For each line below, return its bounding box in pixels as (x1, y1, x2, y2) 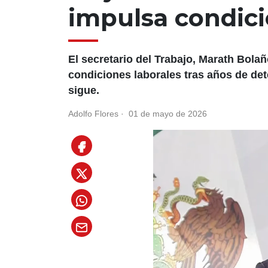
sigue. (68, 84, 99, 96)
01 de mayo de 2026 (126, 109, 207, 118)
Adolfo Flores (68, 109, 118, 118)
